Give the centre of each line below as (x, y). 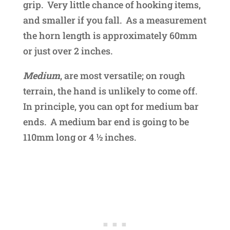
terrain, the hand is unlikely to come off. (110, 91)
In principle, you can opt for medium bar (111, 107)
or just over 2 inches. (68, 51)
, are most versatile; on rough (122, 76)
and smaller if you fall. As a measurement (114, 20)
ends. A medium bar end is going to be (106, 122)
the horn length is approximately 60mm (110, 36)
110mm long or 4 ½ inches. (79, 137)
